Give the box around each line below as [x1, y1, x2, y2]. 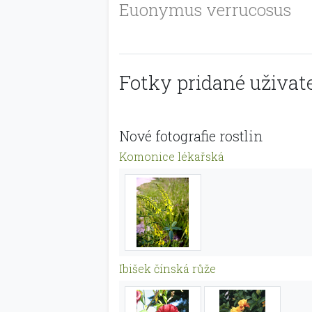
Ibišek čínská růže [119, 261, 216, 276]
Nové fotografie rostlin [119, 127, 263, 145]
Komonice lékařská [119, 149, 224, 164]
